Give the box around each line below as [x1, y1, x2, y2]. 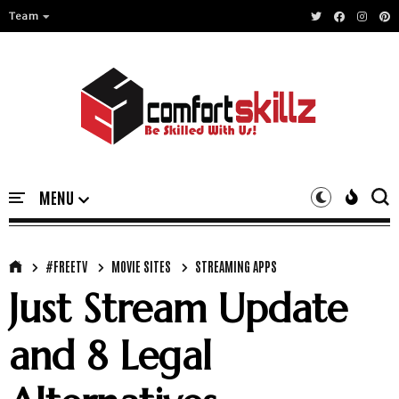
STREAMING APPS [195, 258, 277, 274]
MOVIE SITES [111, 258, 171, 274]
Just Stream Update [9, 284, 347, 333]
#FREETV [45, 258, 87, 274]
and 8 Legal [9, 331, 212, 380]
